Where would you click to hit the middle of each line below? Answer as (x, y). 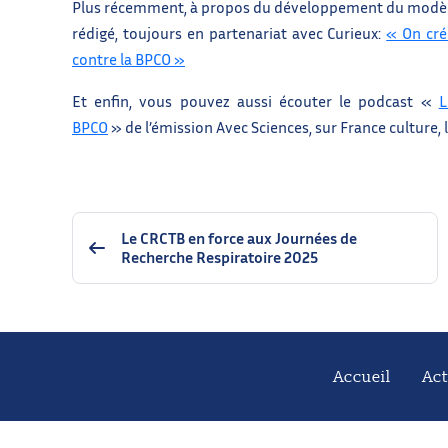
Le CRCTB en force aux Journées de (239, 237)
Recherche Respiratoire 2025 (219, 256)
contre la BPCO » (128, 58)
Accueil (362, 376)
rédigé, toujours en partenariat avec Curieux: (229, 32)
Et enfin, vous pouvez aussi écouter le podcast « (255, 100)
